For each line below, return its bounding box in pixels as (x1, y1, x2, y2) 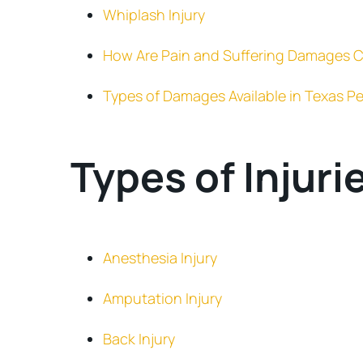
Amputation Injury (103, 288, 222, 308)
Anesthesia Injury (103, 248, 217, 267)
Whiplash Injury (103, 5, 205, 24)
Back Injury (103, 329, 175, 348)
